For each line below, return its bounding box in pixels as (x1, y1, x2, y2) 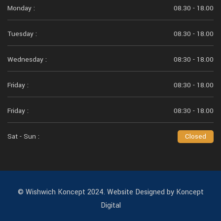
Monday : (7, 3, 35, 13)
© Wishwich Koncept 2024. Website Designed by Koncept (17, 186, 204, 197)
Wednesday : (7, 54, 47, 64)
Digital (100, 200, 121, 211)
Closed (185, 131, 206, 141)
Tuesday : (7, 29, 37, 38)
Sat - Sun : (7, 131, 39, 141)
